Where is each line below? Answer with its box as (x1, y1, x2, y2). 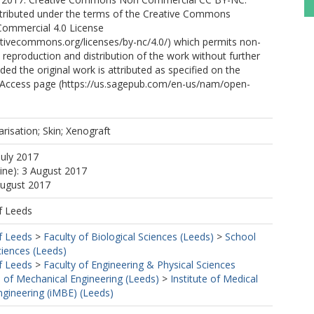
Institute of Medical (170, 272, 258, 285)
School (225, 230, 256, 243)
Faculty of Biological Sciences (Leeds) (43, 230, 214, 243)
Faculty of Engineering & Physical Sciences (43, 258, 235, 271)
